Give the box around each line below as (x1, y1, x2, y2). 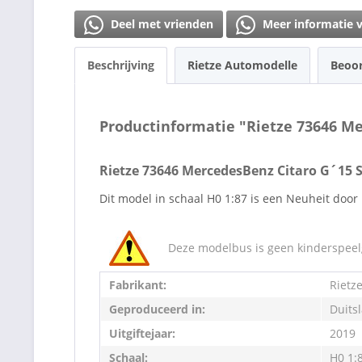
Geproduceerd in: (109, 301, 205, 317)
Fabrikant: (109, 276, 166, 293)
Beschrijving (87, 57, 154, 73)
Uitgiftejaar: (109, 325, 175, 341)
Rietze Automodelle (187, 57, 297, 73)
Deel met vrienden (107, 15, 213, 32)
